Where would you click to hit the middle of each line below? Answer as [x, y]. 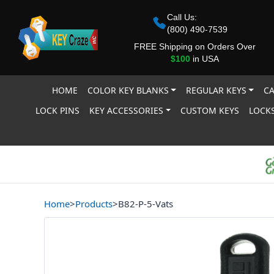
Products [94, 204]
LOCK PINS [58, 110]
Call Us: [182, 17]
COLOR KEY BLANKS [128, 90]
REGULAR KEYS [216, 90]
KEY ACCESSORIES [127, 110]
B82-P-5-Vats [146, 204]
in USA [204, 58]
